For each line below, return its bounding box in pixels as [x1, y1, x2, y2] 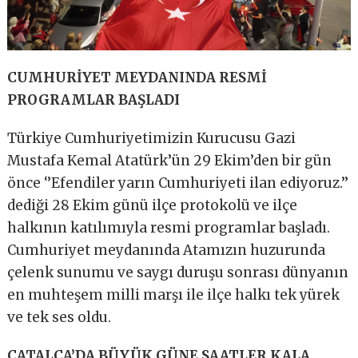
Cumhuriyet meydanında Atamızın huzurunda [7, 241, 326, 259]
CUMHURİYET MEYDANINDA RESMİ [7, 68, 268, 86]
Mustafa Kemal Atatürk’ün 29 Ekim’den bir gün [7, 151, 332, 169]
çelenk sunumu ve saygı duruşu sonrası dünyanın [7, 263, 349, 281]
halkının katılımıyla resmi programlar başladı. [7, 218, 331, 237]
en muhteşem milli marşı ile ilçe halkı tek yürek [7, 285, 340, 304]
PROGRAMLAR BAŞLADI [7, 90, 181, 109]
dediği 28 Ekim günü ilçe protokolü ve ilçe [7, 196, 298, 214]
